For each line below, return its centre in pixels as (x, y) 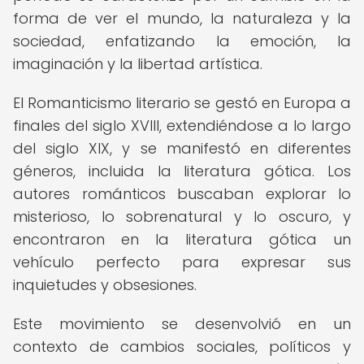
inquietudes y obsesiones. (105, 285)
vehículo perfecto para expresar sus (182, 262)
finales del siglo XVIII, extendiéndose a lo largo (182, 126)
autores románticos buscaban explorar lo (182, 194)
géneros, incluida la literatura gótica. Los (182, 171)
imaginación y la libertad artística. (138, 64)
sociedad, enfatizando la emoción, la (182, 41)
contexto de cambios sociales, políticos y (182, 347)
